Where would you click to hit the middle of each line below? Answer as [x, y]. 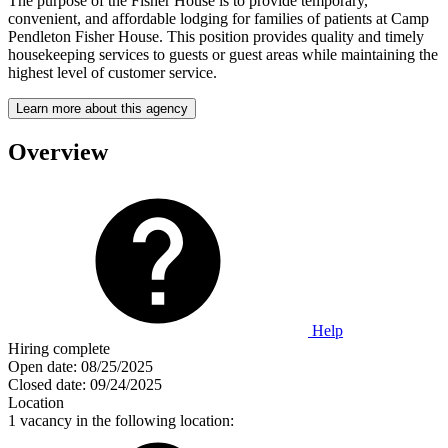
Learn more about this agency [102, 108]
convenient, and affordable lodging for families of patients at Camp [218, 18]
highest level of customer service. [112, 72]
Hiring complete [59, 348]
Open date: [42, 366]
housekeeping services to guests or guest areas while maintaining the [223, 54]
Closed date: [47, 384]
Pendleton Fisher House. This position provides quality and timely [216, 36]
